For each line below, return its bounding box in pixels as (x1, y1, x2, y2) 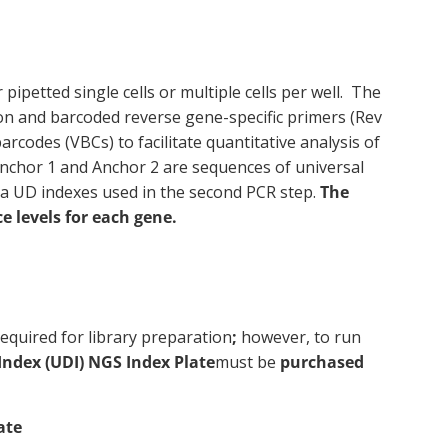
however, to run (237, 325, 361, 348)
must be (215, 350, 280, 373)
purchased (280, 350, 364, 373)
